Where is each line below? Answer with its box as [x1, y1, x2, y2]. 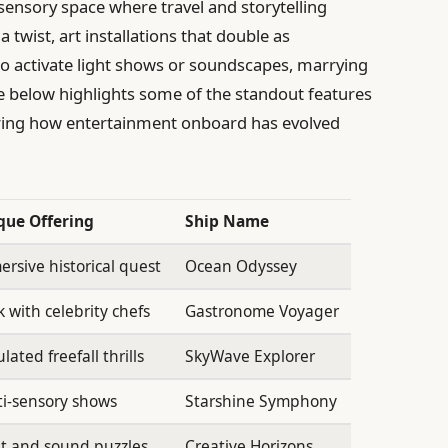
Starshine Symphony [184, 390, 337, 413]
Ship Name [184, 210, 269, 233]
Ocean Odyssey [184, 255, 297, 278]
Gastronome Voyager [184, 300, 339, 323]
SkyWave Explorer [184, 345, 315, 368]
